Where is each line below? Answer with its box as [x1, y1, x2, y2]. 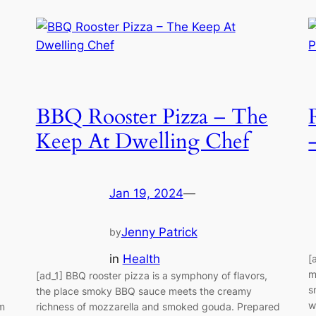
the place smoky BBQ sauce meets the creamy [35, 285, 252, 298]
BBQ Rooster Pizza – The [35, 103, 268, 132]
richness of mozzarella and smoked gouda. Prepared [35, 300, 280, 313]
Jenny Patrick [121, 225, 197, 239]
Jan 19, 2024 [109, 186, 183, 200]
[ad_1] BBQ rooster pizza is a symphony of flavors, [35, 269, 267, 282]
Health [122, 252, 160, 267]
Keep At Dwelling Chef [35, 128, 249, 157]
